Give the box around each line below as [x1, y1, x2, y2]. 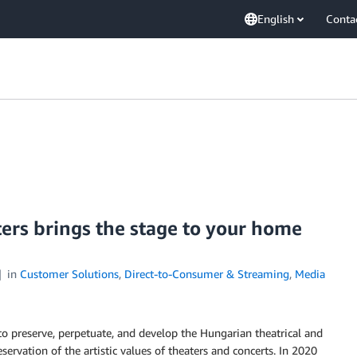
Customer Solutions [19, 267, 119, 280]
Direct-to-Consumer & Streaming [124, 267, 289, 280]
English [257, 12, 294, 25]
